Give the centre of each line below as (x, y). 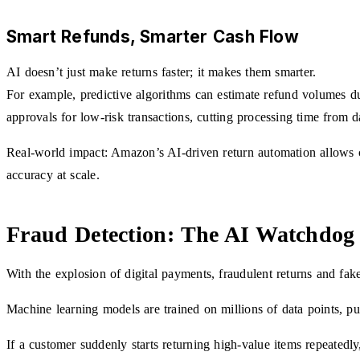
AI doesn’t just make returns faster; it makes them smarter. (162, 72)
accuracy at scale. (53, 174)
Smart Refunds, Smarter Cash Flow (153, 36)
